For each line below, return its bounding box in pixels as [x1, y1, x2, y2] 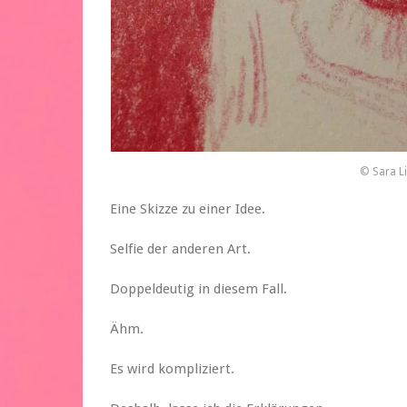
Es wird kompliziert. [110, 360, 234, 377]
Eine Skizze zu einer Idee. [110, 200, 265, 217]
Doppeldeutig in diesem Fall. [110, 280, 287, 297]
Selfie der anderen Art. [110, 240, 251, 257]
